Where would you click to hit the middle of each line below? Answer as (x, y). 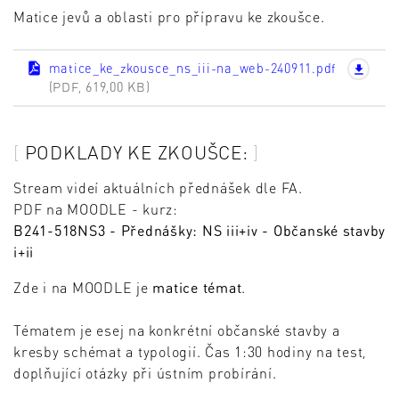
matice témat (197, 288)
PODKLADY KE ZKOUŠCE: (136, 151)
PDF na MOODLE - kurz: (96, 209)
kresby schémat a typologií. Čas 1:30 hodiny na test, (190, 352)
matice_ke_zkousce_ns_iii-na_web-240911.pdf (192, 68)
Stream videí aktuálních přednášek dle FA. (158, 188)
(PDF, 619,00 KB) (99, 87)
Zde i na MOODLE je (83, 288)
